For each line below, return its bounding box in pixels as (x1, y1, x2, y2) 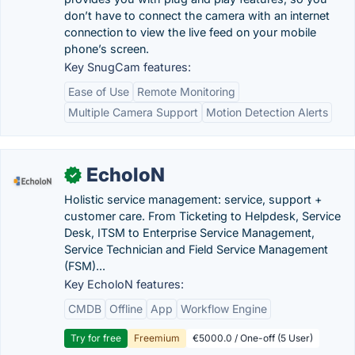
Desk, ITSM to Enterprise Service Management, (64, 226, 315, 239)
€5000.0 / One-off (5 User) (193, 332, 313, 344)
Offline (109, 302, 143, 315)
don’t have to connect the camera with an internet (64, 9, 330, 22)
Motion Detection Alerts (206, 105, 328, 119)
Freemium (134, 332, 180, 344)
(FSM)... (64, 259, 105, 273)
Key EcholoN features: (64, 277, 184, 291)
